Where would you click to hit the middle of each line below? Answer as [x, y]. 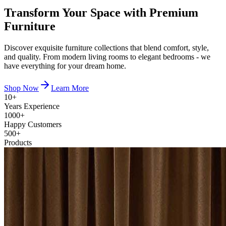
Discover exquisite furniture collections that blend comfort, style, [106, 47]
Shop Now [21, 88]
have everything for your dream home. [65, 66]
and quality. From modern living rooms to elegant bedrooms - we [107, 56]
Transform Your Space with [75, 12]
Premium [172, 12]
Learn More [70, 88]
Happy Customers [33, 124]
